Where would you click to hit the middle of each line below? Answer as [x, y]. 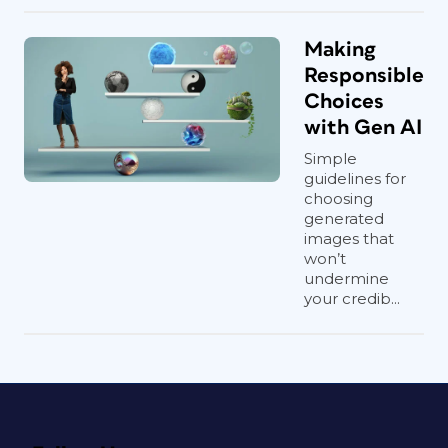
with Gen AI [363, 127]
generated [344, 218]
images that [349, 238]
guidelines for [355, 178]
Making [340, 49]
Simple [330, 158]
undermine [346, 278]
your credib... [352, 298]
